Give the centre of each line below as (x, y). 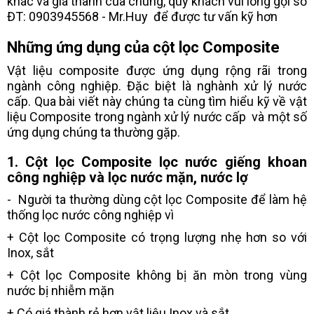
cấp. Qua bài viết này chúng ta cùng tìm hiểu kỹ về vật (157, 102)
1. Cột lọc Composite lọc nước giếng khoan (157, 162)
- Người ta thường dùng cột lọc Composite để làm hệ (157, 200)
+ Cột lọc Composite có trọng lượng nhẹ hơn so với (157, 238)
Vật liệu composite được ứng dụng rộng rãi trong (157, 71)
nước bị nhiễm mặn (61, 291)
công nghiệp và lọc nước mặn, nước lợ (128, 178)
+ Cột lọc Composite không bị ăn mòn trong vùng (157, 275)
